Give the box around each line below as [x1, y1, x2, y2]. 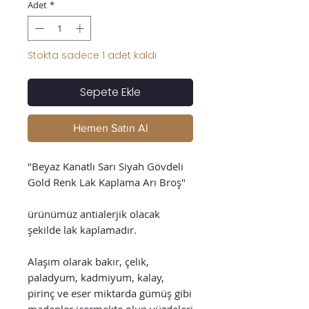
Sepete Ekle [80, 83, 141, 100]
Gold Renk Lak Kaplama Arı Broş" [28, 175, 186, 189]
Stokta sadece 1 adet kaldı [28, 48, 157, 62]
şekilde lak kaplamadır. [28, 222, 137, 237]
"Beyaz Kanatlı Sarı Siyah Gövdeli [28, 159, 183, 173]
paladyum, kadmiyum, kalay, [28, 270, 164, 284]
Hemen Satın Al [72, 121, 148, 134]
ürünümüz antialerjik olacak [28, 206, 160, 221]
